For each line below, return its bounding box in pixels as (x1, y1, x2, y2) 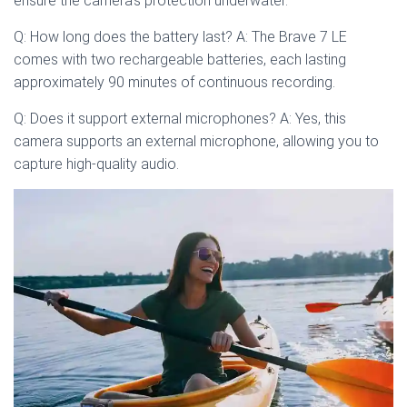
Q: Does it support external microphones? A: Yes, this (14, 110, 346, 128)
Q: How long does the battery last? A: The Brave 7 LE (14, 28, 347, 46)
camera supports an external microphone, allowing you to (14, 133, 379, 151)
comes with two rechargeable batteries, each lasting (14, 51, 346, 69)
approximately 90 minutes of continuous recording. (14, 74, 335, 92)
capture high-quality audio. (14, 155, 179, 174)
